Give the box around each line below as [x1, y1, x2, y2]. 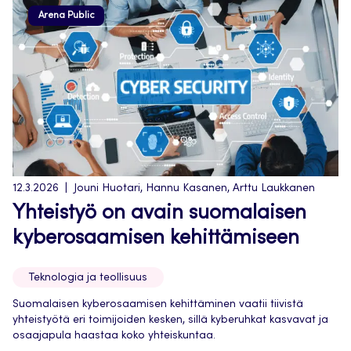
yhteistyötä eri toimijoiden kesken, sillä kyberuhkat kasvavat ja [13, 315, 328, 326]
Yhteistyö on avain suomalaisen [13, 204, 306, 224]
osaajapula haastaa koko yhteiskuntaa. [13, 331, 215, 342]
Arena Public [38, 10, 95, 20]
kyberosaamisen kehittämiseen [13, 229, 299, 249]
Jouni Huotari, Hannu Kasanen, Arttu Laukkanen [74, 183, 315, 194]
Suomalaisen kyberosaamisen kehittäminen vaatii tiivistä [13, 299, 303, 310]
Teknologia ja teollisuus [29, 273, 147, 284]
